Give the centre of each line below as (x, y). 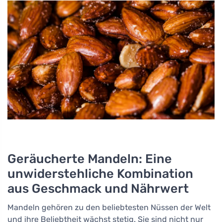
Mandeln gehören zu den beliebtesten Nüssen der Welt (109, 207)
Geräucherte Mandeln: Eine (90, 158)
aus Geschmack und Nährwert (98, 188)
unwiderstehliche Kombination (100, 173)
